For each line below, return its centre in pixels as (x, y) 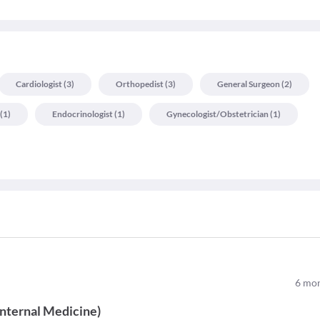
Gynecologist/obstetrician (217, 114)
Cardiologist (39, 84)
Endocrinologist (82, 114)
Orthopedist (140, 84)
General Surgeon (249, 84)
